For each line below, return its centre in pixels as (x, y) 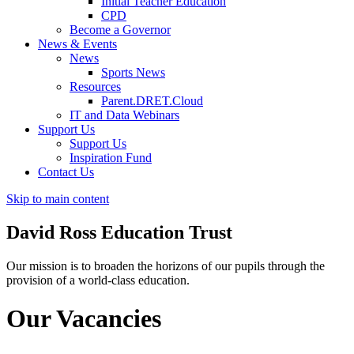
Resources (95, 87)
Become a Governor (120, 30)
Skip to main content (58, 199)
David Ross (54, 233)
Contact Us (66, 172)
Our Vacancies (84, 319)
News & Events (77, 44)
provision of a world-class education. (98, 280)
